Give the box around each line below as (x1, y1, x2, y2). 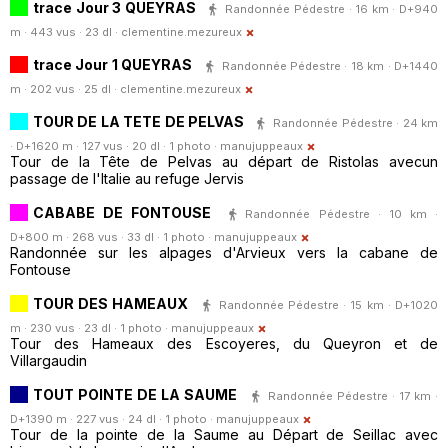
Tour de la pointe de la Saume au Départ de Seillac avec (10, 426, 438, 444)
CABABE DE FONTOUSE (33, 203, 212, 221)
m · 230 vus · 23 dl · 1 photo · (10, 321, 171, 336)
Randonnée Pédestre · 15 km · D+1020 (218, 297, 439, 312)
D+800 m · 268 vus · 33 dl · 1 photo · (10, 230, 214, 245)
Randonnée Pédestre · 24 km (273, 115, 439, 130)
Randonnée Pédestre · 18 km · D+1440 (221, 58, 439, 73)
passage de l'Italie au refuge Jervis (10, 170, 244, 188)
